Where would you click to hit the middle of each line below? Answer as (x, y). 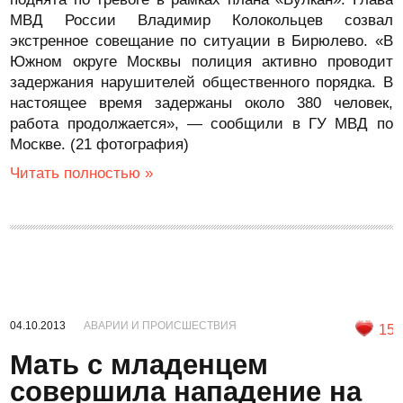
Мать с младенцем (139, 365)
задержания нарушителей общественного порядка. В (201, 82)
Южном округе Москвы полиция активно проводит (201, 62)
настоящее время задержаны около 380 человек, (201, 103)
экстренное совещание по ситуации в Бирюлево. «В (201, 41)
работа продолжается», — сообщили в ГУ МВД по (201, 124)
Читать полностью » (82, 173)
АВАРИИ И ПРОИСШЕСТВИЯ (161, 326)
